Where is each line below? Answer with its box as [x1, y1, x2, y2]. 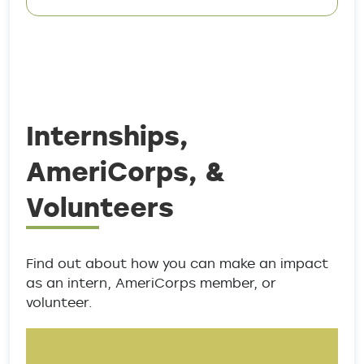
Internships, [26, 118, 188, 153]
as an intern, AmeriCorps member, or [26, 274, 276, 292]
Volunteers [26, 189, 174, 224]
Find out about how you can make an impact [26, 254, 328, 272]
